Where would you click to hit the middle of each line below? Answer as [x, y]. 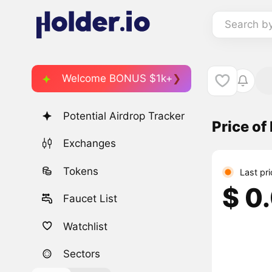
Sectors [82, 253]
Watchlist [86, 226]
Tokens [81, 171]
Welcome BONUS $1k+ [117, 78]
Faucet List [90, 199]
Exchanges [90, 144]
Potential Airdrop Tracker [124, 116]
